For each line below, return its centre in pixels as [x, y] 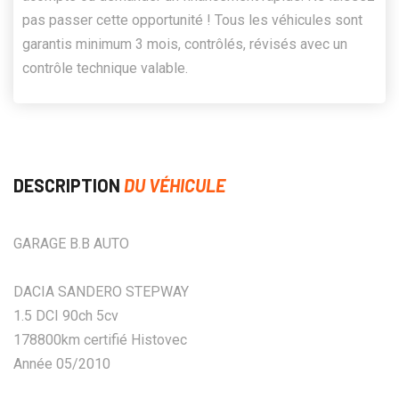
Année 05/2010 [62, 363]
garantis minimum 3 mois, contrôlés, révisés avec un [185, 44]
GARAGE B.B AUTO [71, 243]
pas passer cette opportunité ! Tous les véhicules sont [192, 20]
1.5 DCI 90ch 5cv [66, 315]
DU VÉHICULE [175, 185]
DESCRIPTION [69, 185]
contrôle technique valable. [105, 68]
